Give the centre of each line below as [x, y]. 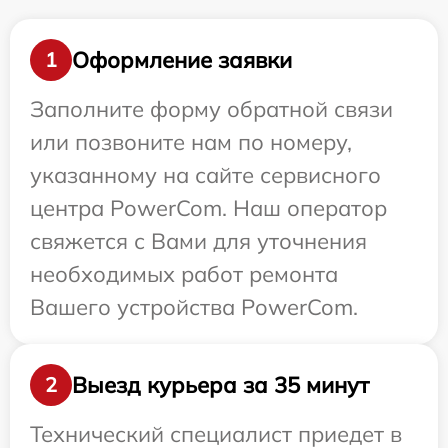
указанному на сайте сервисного [205, 175]
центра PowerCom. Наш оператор [208, 208]
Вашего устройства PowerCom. [194, 307]
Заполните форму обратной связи [211, 109]
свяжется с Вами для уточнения [198, 241]
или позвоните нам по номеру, [191, 142]
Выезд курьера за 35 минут [220, 384]
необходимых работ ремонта [184, 274]
